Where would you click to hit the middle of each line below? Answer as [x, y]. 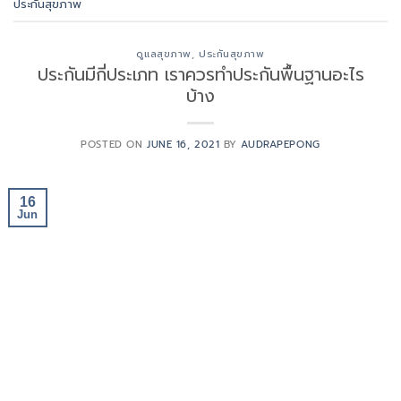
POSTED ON [114, 144]
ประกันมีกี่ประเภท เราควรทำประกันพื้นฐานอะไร [200, 74]
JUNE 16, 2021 [183, 144]
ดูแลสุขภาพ [164, 54]
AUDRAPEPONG [281, 144]
